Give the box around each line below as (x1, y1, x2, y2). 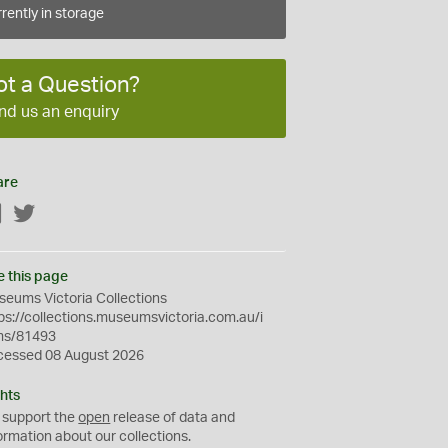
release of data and (110, 410, 236, 425)
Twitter (36, 207, 80, 222)
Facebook (3, 207, 67, 222)
